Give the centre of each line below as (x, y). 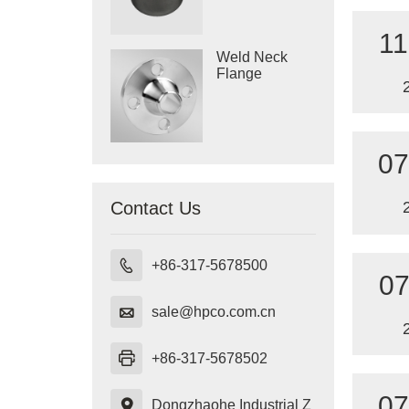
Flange (240, 73)
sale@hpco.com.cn (213, 311)
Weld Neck (252, 57)
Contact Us (155, 208)
